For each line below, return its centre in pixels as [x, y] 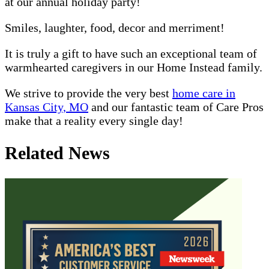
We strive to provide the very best [89, 93]
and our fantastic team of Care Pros [176, 107]
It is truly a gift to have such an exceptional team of [131, 53]
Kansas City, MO [47, 107]
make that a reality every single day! [94, 120]
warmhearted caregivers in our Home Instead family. [134, 67]
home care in [204, 93]
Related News [57, 153]
